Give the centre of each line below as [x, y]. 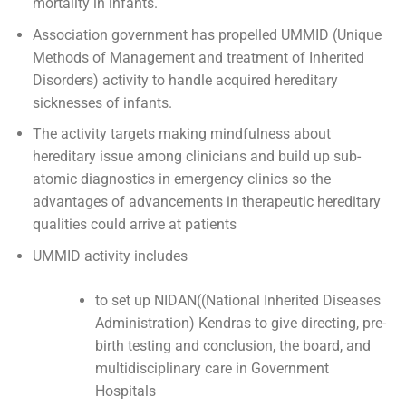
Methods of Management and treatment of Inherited [198, 57]
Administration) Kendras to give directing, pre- [240, 324]
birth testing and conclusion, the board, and [232, 346]
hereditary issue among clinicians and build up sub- [196, 157]
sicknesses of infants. [102, 102]
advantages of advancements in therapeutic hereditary [206, 202]
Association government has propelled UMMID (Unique [207, 34]
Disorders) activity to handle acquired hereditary [185, 80]
